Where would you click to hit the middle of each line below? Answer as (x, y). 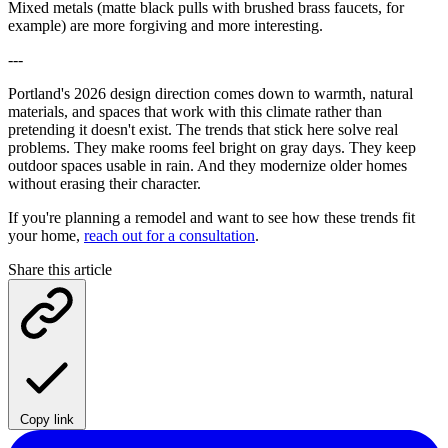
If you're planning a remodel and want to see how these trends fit (211, 217)
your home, (46, 235)
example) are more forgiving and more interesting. (165, 25)
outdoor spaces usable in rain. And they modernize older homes (207, 165)
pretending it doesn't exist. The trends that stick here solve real (203, 129)
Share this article (60, 269)
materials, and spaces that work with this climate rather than (195, 111)
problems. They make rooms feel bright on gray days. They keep (212, 147)
